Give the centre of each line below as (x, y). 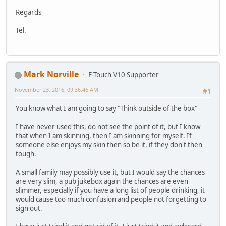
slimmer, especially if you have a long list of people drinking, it (110, 190)
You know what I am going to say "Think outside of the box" (106, 109)
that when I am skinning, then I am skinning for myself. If (104, 136)
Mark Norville (51, 74)
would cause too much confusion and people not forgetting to (111, 200)
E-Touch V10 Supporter (124, 74)
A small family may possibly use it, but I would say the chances (110, 172)
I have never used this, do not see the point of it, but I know (108, 127)
